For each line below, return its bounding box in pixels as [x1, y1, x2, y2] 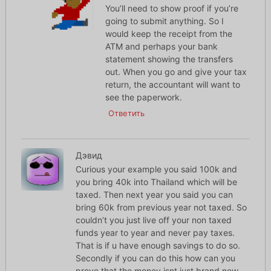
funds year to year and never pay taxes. [75, 227, 235, 238]
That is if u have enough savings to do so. [75, 240, 240, 251]
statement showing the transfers [105, 54, 233, 65]
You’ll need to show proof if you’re [105, 3, 239, 14]
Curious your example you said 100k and [75, 164, 237, 175]
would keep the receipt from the [105, 28, 233, 39]
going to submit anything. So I [105, 16, 224, 27]
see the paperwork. [105, 92, 183, 103]
